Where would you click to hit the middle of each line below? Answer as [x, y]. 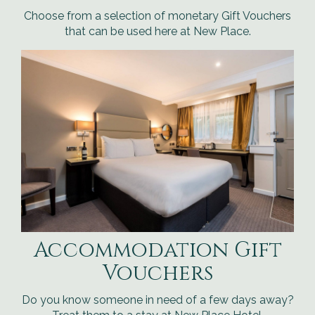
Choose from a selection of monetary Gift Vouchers [157, 15]
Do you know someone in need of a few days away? [157, 300]
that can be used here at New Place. [157, 31]
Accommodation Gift [157, 250]
